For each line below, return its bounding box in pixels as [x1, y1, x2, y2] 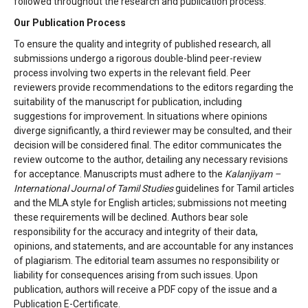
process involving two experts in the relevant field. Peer [14, 67, 251, 78]
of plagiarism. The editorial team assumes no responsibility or [14, 255, 280, 266]
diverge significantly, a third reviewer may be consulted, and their [14, 125, 292, 136]
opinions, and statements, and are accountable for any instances [14, 241, 294, 252]
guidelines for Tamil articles [173, 183, 294, 194]
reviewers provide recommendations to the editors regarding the [14, 82, 294, 93]
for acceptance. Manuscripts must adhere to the [14, 168, 225, 179]
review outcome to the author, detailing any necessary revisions [14, 154, 288, 165]
